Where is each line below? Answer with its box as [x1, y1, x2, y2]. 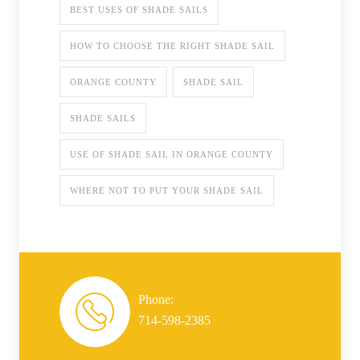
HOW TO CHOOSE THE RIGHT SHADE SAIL [70, 41, 275, 51]
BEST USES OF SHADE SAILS [70, 5, 208, 15]
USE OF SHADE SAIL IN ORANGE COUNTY [70, 149, 273, 160]
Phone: [138, 292, 174, 307]
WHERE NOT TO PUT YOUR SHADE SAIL [70, 186, 264, 196]
